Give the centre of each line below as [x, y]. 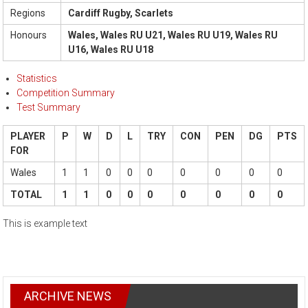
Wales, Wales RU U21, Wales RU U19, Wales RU [173, 35]
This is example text [45, 224]
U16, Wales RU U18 [111, 50]
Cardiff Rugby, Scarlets [121, 13]
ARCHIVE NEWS [68, 296]
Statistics [37, 79]
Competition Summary [66, 93]
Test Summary [49, 108]
